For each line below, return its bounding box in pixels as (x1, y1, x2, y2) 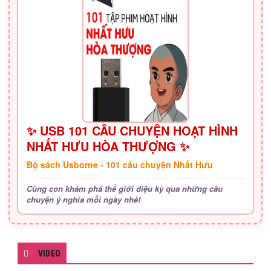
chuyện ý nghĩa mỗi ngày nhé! (27, 193, 140, 205)
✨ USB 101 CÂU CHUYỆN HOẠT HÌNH (27, 121, 238, 139)
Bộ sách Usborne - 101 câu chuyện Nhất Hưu (27, 158, 213, 171)
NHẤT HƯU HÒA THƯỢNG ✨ (27, 137, 189, 155)
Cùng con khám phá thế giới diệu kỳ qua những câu (27, 182, 223, 194)
